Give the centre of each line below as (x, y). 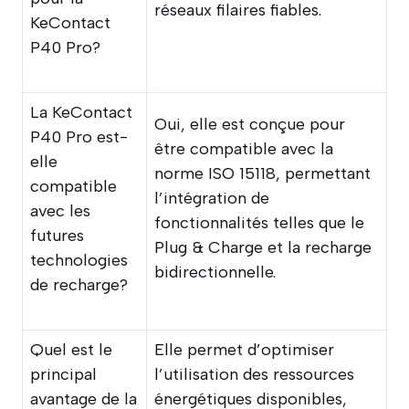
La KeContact (81, 112)
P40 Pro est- (79, 136)
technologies (79, 260)
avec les (60, 210)
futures (57, 235)
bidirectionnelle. (215, 272)
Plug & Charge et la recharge (263, 247)
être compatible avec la (244, 148)
